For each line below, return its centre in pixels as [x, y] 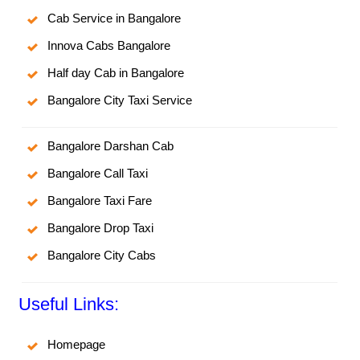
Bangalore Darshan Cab [111, 146]
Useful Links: [69, 305]
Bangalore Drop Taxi [101, 228]
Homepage [77, 345]
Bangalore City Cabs [102, 256]
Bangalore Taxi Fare [100, 201]
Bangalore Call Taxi [98, 174]
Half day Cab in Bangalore [116, 73]
